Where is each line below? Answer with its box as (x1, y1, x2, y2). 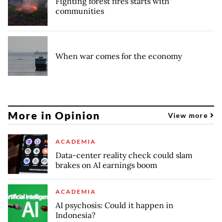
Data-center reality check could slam (55, 150, 192, 161)
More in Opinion (8, 109, 101, 121)
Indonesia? (55, 210, 96, 221)
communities (55, 6, 104, 16)
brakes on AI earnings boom (55, 160, 157, 170)
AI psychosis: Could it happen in (55, 200, 173, 211)
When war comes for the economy (55, 51, 182, 61)
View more (167, 111, 210, 119)
